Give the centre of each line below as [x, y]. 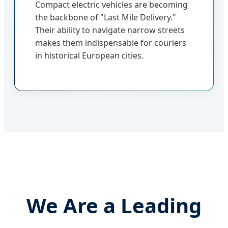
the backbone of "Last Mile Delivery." [106, 17]
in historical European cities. [89, 55]
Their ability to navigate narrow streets [110, 30]
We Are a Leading [114, 205]
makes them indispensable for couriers [111, 42]
